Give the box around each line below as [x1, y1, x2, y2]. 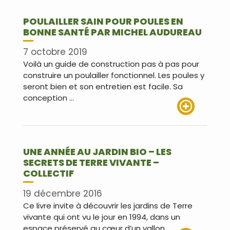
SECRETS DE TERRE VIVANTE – [23, 156, 159, 169]
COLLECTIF [23, 167, 74, 180]
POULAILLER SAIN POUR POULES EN [23, 14, 183, 28]
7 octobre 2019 [23, 46, 87, 59]
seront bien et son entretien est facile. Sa [23, 81, 183, 92]
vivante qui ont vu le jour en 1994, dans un [23, 211, 180, 222]
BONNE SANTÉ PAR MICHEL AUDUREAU [23, 25, 202, 39]
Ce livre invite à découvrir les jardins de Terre [23, 200, 193, 211]
